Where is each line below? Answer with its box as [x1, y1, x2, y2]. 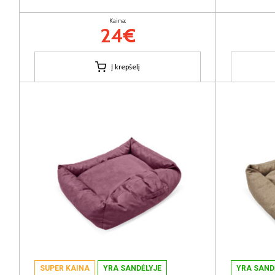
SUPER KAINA [40, 263, 90, 273]
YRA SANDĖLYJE [103, 263, 161, 273]
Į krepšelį [111, 61, 140, 71]
